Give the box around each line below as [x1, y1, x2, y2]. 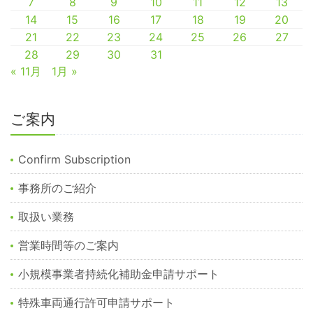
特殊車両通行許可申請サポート [18, 296, 175, 310]
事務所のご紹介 [18, 181, 97, 196]
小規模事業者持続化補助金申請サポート [18, 267, 220, 282]
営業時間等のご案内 [18, 238, 119, 253]
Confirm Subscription [18, 152, 131, 167]
